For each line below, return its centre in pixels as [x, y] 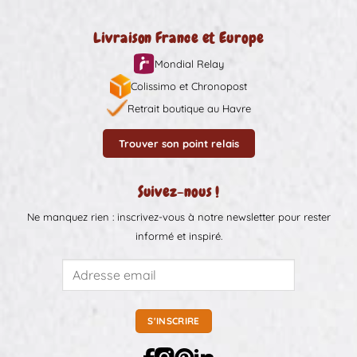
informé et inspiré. [178, 236]
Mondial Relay [189, 63]
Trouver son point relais [178, 143]
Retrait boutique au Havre [189, 108]
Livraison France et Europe [178, 37]
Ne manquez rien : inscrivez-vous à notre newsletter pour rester [178, 217]
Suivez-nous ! [178, 192]
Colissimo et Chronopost [189, 86]
